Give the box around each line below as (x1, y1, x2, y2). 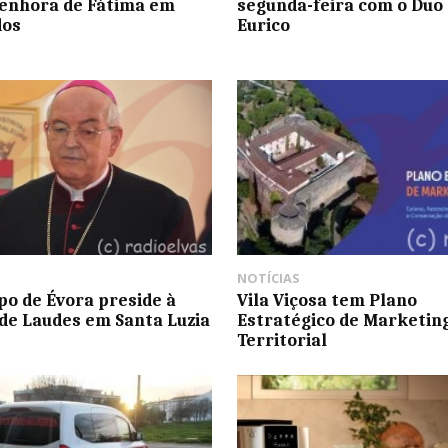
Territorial (236, 329, 327, 350)
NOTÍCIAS (236, 268, 300, 287)
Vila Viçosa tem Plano (236, 289, 417, 310)
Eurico (236, 15, 290, 36)
